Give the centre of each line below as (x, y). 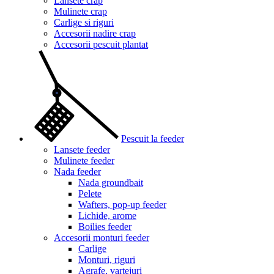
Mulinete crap (80, 11)
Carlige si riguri (84, 22)
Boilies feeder (105, 227)
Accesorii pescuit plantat (101, 44)
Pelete (90, 194)
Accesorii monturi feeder (102, 238)
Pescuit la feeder (153, 139)
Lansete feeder (82, 150)
